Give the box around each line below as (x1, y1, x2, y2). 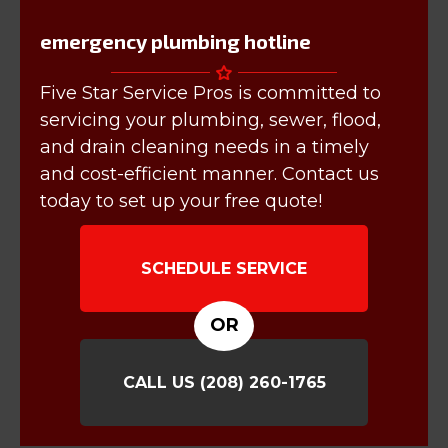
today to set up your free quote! (40, 190, 322, 213)
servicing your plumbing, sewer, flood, (40, 109, 381, 132)
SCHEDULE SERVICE (141, 259, 307, 279)
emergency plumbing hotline (40, 29, 311, 54)
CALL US (122, 373, 200, 393)
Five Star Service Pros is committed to (40, 82, 381, 105)
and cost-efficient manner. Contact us (40, 163, 379, 186)
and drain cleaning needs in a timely (40, 136, 369, 159)
